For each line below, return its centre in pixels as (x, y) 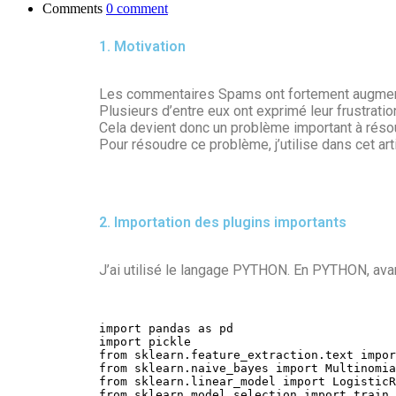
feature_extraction (255, 354)
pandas (170, 328)
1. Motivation (142, 46)
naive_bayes (233, 368)
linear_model (237, 381)
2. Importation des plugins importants (223, 222)
